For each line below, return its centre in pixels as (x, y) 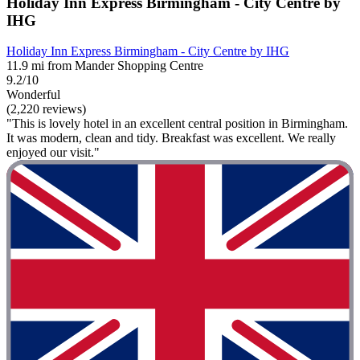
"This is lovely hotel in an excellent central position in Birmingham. (177, 124)
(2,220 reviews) (46, 109)
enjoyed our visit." (53, 153)
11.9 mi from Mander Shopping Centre (105, 66)
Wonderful (33, 95)
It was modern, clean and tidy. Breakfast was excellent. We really (171, 138)
